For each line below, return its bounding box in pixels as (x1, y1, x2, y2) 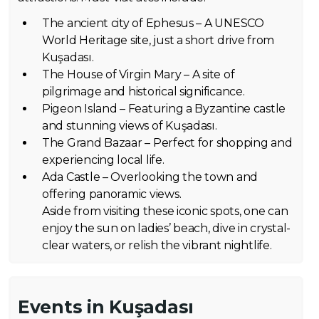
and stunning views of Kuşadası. (42, 119, 217, 133)
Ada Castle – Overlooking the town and (42, 170, 258, 184)
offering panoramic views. (42, 187, 182, 202)
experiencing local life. (42, 153, 164, 167)
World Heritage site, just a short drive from (42, 33, 275, 48)
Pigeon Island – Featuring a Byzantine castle (42, 102, 286, 116)
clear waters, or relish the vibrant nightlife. (42, 239, 272, 253)
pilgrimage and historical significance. (42, 85, 245, 99)
